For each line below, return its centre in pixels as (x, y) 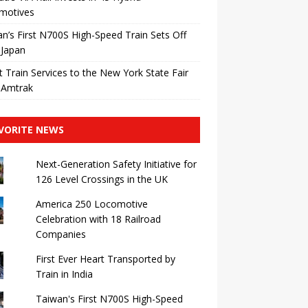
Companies (60, 234)
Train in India (64, 274)
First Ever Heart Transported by (105, 259)
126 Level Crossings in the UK (101, 179)
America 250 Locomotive (91, 204)
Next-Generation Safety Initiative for (116, 164)
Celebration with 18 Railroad (98, 219)
